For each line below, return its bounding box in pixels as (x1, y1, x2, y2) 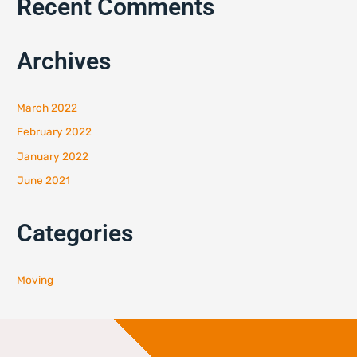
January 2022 (17, 149, 89, 163)
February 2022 (17, 125, 92, 139)
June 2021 (17, 174, 71, 187)
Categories (17, 219, 134, 248)
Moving (17, 273, 54, 287)
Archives (17, 46, 112, 75)
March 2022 (17, 100, 78, 114)
